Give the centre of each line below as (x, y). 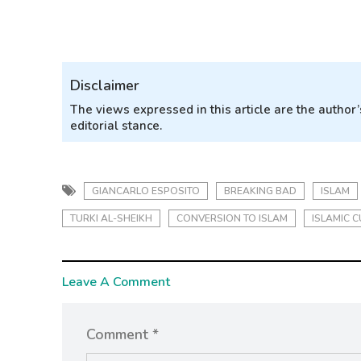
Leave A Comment (116, 282)
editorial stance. (116, 126)
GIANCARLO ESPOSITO (146, 191)
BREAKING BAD (260, 191)
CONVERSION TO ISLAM (232, 219)
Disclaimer (105, 86)
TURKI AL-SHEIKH (111, 219)
